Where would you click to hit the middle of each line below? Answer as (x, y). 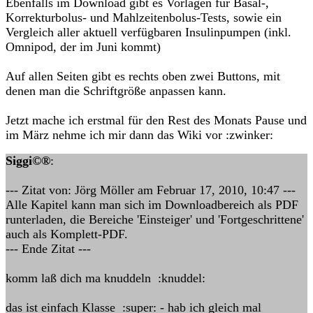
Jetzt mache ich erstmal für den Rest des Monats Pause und (156, 120)
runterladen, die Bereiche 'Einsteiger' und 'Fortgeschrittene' (155, 219)
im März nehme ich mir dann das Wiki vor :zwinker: (139, 135)
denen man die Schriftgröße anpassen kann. (116, 91)
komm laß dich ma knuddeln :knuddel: (105, 278)
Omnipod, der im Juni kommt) (83, 47)
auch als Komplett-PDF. (67, 234)
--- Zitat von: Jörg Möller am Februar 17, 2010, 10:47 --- (151, 190)
